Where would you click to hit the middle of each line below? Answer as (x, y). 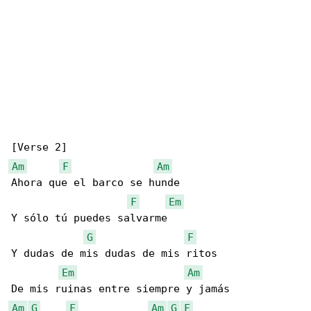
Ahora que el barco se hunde (99, 183)
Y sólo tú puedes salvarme (89, 218)
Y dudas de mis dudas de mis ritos (114, 254)
